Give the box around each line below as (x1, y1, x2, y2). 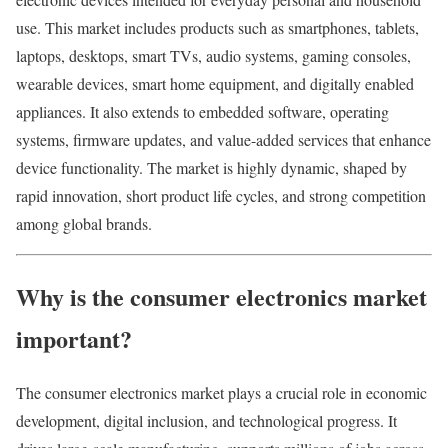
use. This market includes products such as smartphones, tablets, (16, 16, 419, 38)
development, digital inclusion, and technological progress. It (16, 410, 397, 432)
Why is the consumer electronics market (16, 278, 427, 314)
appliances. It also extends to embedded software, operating (16, 100, 389, 122)
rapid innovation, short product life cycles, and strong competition (16, 184, 426, 206)
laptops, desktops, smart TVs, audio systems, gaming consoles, (16, 44, 411, 66)
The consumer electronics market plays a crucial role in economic (16, 382, 427, 404)
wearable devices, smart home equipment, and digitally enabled (16, 72, 414, 94)
